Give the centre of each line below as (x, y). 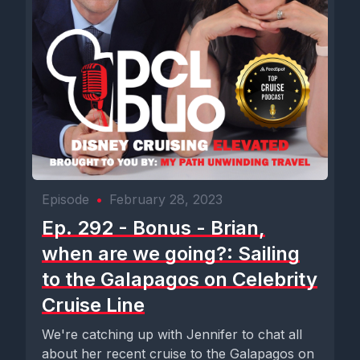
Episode (65, 199)
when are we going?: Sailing (171, 254)
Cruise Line (93, 305)
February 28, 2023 (166, 199)
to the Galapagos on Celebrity (180, 279)
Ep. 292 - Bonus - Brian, (153, 228)
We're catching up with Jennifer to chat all (172, 334)
